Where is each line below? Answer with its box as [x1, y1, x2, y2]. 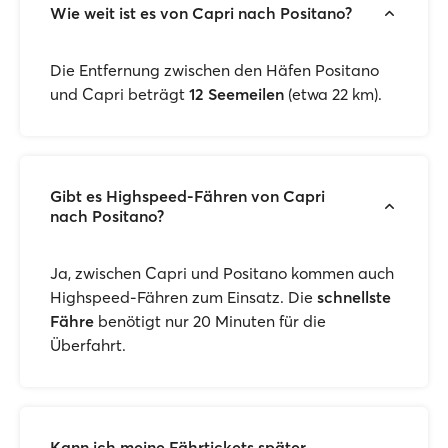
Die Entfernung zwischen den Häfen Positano [50, 60, 379, 80]
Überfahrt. [50, 335, 126, 355]
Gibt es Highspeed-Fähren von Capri [50, 186, 325, 206]
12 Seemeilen [189, 84, 284, 104]
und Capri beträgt [50, 84, 189, 104]
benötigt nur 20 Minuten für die [98, 311, 326, 331]
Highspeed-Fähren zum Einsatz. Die [50, 287, 317, 307]
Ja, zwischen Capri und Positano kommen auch [50, 263, 394, 283]
